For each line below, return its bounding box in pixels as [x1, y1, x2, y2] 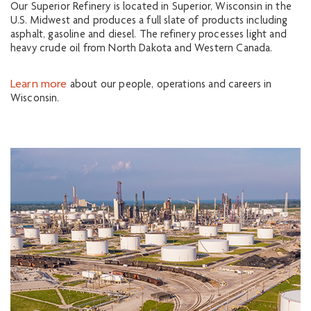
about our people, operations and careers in [67, 80, 272, 91]
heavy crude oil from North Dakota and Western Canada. [10, 44, 273, 55]
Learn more [10, 78, 67, 91]
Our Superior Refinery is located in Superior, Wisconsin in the [10, 2, 292, 13]
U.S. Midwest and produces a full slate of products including [10, 16, 288, 27]
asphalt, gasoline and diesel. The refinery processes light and [10, 30, 287, 41]
